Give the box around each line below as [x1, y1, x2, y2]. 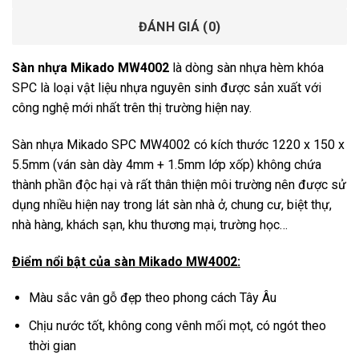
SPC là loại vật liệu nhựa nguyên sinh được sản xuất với [12, 79, 321, 95]
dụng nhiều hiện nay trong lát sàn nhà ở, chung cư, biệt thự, [12, 196, 332, 212]
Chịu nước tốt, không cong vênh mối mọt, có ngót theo [28, 317, 326, 333]
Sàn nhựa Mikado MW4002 [12, 59, 169, 75]
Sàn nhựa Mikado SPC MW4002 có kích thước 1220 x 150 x [12, 136, 345, 152]
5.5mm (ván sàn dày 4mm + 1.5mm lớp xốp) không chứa [12, 156, 321, 172]
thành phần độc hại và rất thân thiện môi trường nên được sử [12, 176, 346, 192]
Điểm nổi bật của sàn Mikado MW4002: [12, 253, 240, 269]
